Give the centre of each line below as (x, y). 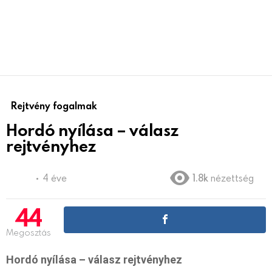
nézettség (232, 178)
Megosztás (29, 232)
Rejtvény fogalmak (54, 105)
